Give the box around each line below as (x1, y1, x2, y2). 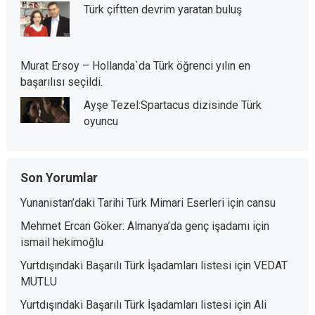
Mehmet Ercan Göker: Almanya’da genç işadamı (20, 219, 250, 233)
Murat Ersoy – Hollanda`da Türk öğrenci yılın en (20, 59, 250, 72)
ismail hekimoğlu (20, 236, 103, 249)
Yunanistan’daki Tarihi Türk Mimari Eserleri (20, 196, 224, 210)
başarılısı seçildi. (20, 75, 103, 89)
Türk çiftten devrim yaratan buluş (83, 3, 242, 16)
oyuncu (83, 115, 118, 128)
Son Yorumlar (20, 171, 98, 185)
